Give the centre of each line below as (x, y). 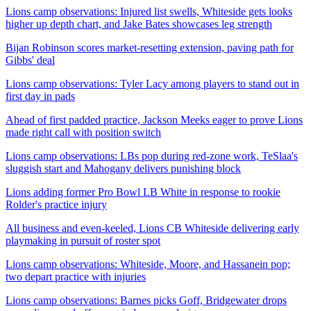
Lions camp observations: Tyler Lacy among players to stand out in (152, 83)
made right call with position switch (83, 132)
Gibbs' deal (30, 60)
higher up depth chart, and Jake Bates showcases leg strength (139, 24)
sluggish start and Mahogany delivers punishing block (123, 168)
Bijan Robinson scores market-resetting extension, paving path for (150, 47)
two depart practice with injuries (76, 276)
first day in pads (40, 96)
